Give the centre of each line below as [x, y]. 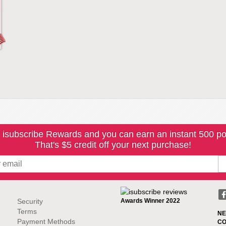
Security [30, 201]
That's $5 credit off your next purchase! [113, 145]
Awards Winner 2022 [150, 201]
